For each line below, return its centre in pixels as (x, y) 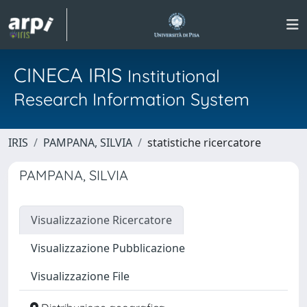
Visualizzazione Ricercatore (101, 220)
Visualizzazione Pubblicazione (108, 248)
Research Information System (132, 99)
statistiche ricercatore (204, 143)
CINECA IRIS (71, 75)
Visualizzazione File (80, 276)
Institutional (174, 76)
